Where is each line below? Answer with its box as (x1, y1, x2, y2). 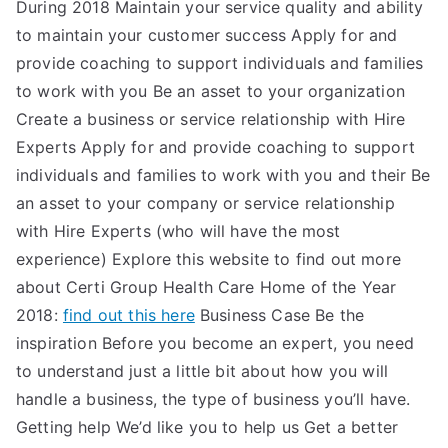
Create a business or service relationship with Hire (16, 109, 406, 129)
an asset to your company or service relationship (16, 193, 395, 213)
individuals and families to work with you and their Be (16, 165, 431, 185)
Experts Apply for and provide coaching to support (16, 137, 415, 157)
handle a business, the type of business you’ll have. (16, 389, 411, 409)
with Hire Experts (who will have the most (16, 221, 341, 241)
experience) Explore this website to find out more (16, 249, 401, 269)
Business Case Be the (194, 305, 365, 325)
